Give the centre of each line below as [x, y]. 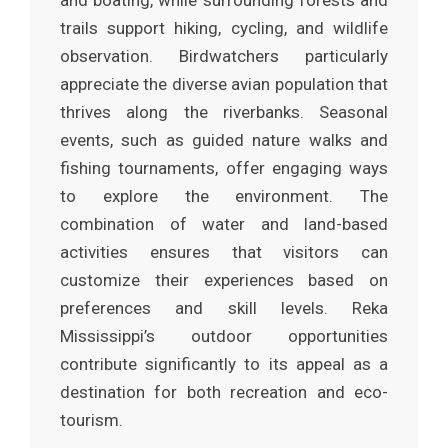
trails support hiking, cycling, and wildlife [224, 28]
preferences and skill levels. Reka [224, 308]
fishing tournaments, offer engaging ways [224, 168]
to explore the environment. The [224, 196]
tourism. [91, 420]
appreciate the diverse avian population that [224, 84]
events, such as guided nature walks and [224, 140]
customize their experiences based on [224, 280]
